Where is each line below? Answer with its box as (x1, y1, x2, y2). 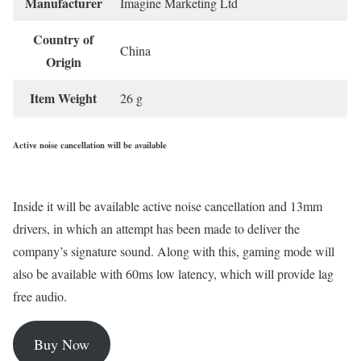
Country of (33, 30, 93, 49)
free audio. (13, 288, 67, 305)
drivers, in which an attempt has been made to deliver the (13, 220, 300, 238)
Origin (45, 52, 81, 72)
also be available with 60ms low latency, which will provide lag (13, 265, 334, 283)
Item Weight (30, 89, 97, 108)
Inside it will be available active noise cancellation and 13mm (13, 197, 322, 215)
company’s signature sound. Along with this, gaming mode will (13, 243, 334, 260)
